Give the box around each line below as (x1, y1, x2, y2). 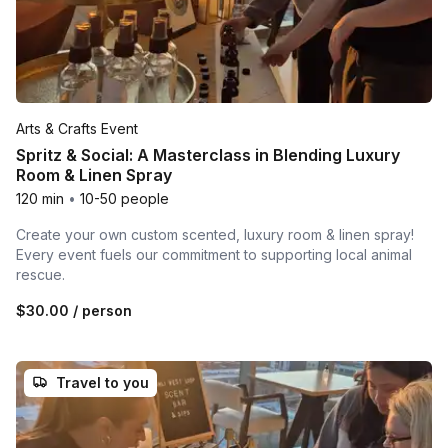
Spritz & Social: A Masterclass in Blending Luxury (16, 144, 400, 165)
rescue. (16, 265, 65, 283)
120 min (16, 189, 64, 207)
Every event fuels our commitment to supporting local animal (16, 245, 412, 263)
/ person (69, 301, 132, 319)
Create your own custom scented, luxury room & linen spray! (16, 225, 414, 243)
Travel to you (56, 373, 149, 391)
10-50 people (80, 189, 169, 207)
